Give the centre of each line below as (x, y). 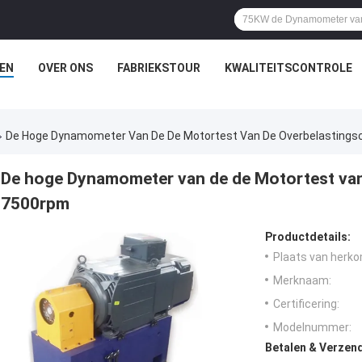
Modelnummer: (312, 328)
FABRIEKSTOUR (158, 68)
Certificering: (306, 304)
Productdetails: (308, 237)
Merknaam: (302, 281)
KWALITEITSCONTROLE (288, 68)
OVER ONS (65, 68)
